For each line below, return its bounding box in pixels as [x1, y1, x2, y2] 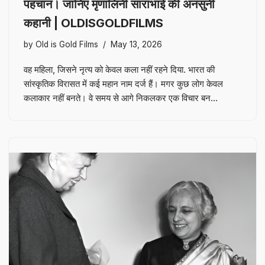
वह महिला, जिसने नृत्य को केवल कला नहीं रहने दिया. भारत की [24, 63, 215, 75]
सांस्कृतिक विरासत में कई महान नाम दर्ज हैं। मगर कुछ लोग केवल [24, 77, 223, 89]
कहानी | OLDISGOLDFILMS [24, 15, 163, 30]
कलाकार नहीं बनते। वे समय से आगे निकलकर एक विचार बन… [24, 92, 220, 104]
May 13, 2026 [111, 39, 162, 49]
